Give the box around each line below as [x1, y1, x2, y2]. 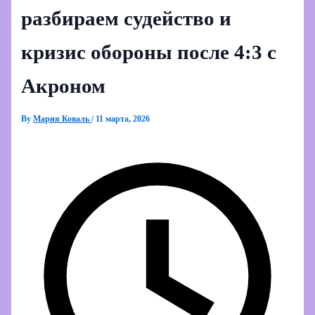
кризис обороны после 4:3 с [21, 40, 277, 63]
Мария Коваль [33, 113, 92, 124]
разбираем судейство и [21, 6, 232, 30]
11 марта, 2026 [96, 113, 150, 124]
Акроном [21, 74, 106, 97]
